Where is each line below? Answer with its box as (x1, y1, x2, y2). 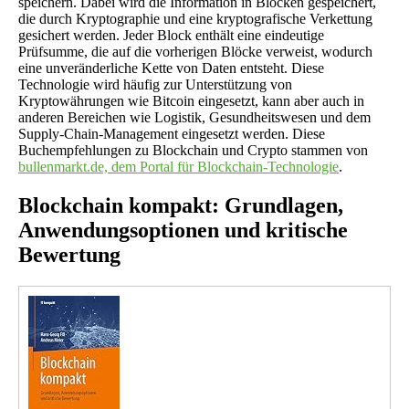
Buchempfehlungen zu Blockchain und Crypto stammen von (18, 142, 368, 158)
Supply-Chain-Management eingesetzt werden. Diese (18, 125, 325, 142)
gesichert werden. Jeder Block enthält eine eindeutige (18, 26, 324, 43)
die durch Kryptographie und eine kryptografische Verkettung (18, 10, 372, 26)
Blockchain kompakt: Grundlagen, (18, 193, 343, 217)
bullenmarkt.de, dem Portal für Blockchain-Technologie (18, 158, 339, 174)
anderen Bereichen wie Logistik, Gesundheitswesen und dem (18, 109, 371, 125)
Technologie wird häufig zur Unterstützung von (18, 76, 292, 92)
